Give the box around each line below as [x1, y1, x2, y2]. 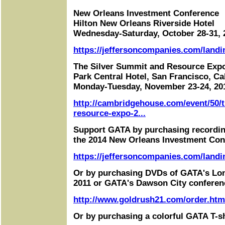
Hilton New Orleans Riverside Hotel [73, 19, 214, 28]
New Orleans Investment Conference [73, 9, 219, 18]
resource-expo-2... [73, 108, 146, 118]
